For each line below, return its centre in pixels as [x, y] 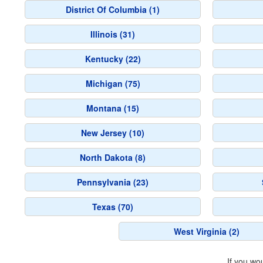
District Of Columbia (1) [113, 9]
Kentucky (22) [113, 59]
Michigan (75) [113, 83]
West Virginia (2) [207, 231]
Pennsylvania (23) [113, 182]
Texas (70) [113, 207]
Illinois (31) [113, 34]
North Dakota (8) [113, 157]
